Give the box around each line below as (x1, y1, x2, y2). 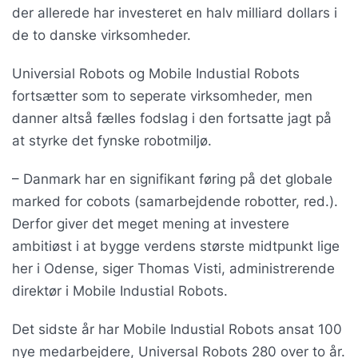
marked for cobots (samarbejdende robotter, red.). (12, 193, 338, 209)
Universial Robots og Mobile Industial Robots (12, 66, 300, 82)
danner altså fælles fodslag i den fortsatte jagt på (12, 110, 332, 126)
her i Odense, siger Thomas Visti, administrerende (12, 261, 335, 276)
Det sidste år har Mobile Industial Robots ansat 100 (12, 321, 342, 337)
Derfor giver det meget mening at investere (12, 216, 289, 232)
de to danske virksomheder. (12, 27, 191, 43)
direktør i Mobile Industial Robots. (12, 283, 228, 299)
